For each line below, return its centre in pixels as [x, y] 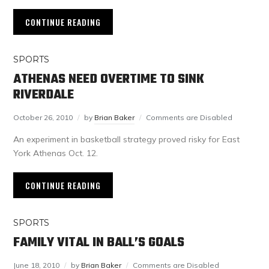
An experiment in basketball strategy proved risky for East [127, 140]
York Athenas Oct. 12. [56, 153]
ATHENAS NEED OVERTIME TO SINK [109, 80]
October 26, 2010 [43, 118]
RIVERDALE [44, 95]
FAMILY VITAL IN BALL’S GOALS [99, 243]
